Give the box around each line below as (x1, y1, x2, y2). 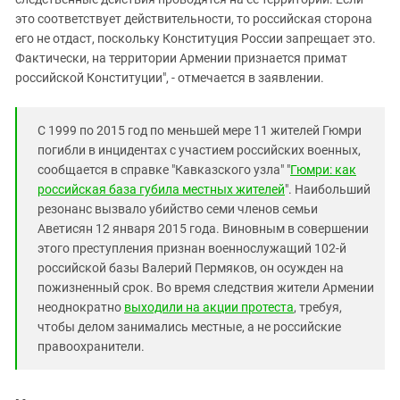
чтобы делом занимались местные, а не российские (37, 320, 341, 335)
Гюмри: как (290, 162, 356, 178)
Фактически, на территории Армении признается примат (15, 51, 347, 66)
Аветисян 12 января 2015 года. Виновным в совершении (37, 221, 369, 237)
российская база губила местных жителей (37, 182, 285, 197)
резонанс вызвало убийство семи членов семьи (37, 202, 318, 217)
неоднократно (37, 300, 124, 315)
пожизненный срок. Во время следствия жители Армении (37, 280, 374, 296)
